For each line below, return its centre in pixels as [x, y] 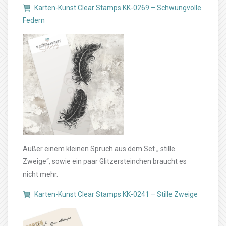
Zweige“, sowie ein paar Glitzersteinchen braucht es [105, 161]
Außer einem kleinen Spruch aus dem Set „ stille [99, 149]
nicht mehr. [40, 174]
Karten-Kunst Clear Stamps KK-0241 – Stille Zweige [116, 194]
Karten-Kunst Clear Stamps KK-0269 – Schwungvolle [118, 8]
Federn [34, 20]
